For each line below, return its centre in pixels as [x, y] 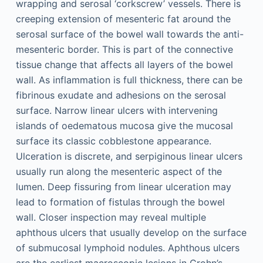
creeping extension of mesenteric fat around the [123, 18]
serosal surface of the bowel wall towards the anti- [129, 34]
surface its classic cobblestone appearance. [113, 141]
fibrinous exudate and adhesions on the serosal [121, 95]
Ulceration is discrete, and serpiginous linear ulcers [129, 156]
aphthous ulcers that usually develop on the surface [131, 232]
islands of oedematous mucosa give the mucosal [124, 125]
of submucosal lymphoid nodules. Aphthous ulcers [127, 247]
